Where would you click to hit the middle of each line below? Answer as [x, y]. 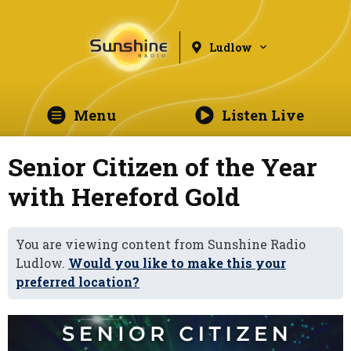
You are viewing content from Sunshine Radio [161, 244]
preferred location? [78, 282]
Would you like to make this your [177, 263]
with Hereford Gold [124, 196]
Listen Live [262, 115]
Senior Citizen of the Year [163, 166]
